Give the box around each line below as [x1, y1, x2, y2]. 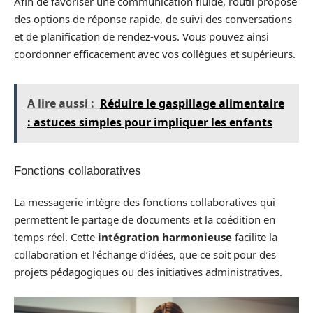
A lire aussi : [27, 95, 94, 111]
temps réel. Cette [14, 230, 98, 244]
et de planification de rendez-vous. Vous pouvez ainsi [14, 29, 269, 43]
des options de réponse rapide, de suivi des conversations [14, 11, 292, 26]
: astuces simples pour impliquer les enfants [27, 114, 272, 130]
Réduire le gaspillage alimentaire [100, 95, 284, 111]
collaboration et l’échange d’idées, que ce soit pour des [14, 247, 276, 261]
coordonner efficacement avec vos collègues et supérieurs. [14, 46, 296, 61]
